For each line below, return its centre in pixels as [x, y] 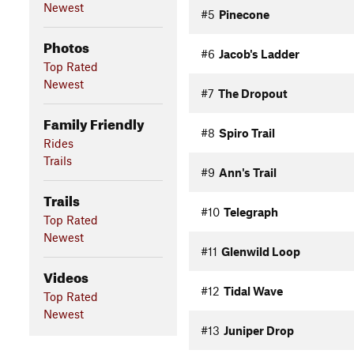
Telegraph [250, 212]
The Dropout [252, 93]
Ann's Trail [247, 172]
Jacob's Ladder [259, 54]
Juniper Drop [258, 330]
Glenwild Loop [260, 251]
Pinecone [244, 14]
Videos [66, 275]
